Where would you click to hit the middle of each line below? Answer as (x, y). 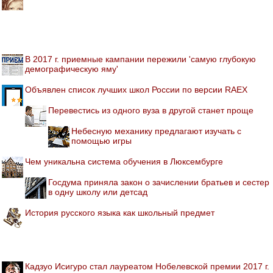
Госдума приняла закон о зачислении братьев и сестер (159, 182)
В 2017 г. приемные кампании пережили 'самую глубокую (140, 59)
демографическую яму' (72, 69)
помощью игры (101, 140)
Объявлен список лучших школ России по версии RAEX (136, 89)
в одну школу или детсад (98, 192)
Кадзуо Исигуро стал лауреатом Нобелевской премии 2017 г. (147, 266)
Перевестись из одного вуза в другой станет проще (151, 110)
